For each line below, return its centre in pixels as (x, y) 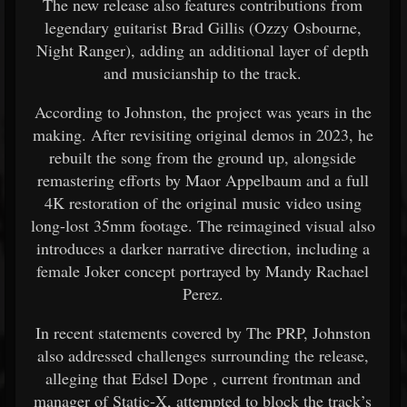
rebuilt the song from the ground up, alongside (203, 157)
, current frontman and (286, 378)
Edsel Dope (169, 378)
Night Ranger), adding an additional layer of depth (203, 50)
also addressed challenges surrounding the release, (203, 355)
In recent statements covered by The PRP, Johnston (203, 333)
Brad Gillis (208, 27)
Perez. (203, 293)
